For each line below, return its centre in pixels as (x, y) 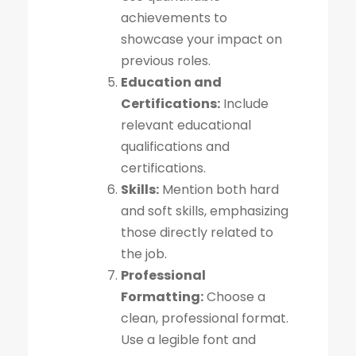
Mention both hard (219, 189)
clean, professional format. (205, 318)
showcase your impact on (201, 39)
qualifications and (175, 146)
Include (244, 103)
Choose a (234, 296)
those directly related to (197, 232)
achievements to (174, 17)
